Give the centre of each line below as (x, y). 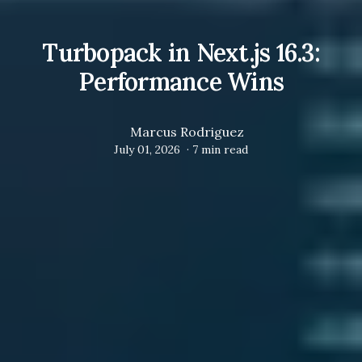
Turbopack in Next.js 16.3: (181, 52)
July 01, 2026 (147, 149)
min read (223, 149)
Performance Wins (181, 81)
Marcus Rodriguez (187, 131)
